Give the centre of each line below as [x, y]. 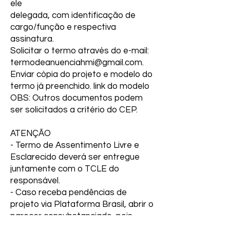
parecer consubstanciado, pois [71, 216]
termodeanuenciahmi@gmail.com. [77, 63]
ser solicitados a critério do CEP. [74, 110]
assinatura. [32, 39]
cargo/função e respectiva [63, 27]
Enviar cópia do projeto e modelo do [81, 74]
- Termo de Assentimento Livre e [75, 145]
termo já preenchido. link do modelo [80, 86]
